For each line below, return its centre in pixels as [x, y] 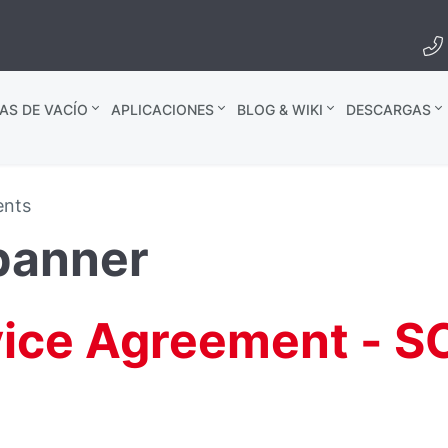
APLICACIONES [162, 109]
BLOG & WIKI [279, 109]
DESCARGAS [388, 109]
